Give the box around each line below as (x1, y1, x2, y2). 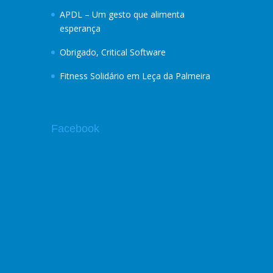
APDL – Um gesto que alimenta (60, 9, 185, 20)
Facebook (51, 122, 99, 135)
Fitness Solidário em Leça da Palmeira (60, 70, 210, 82)
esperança (60, 23, 101, 34)
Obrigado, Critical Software (60, 46, 166, 58)
